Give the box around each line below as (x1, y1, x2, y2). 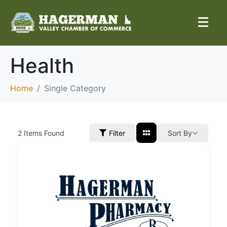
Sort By (168, 128, 192, 137)
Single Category (44, 83, 106, 93)
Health (10, 53, 74, 78)
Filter (109, 128, 125, 137)
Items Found (22, 128, 64, 137)
